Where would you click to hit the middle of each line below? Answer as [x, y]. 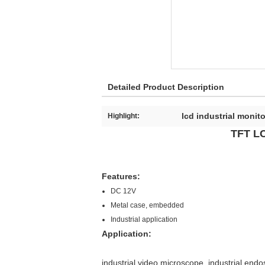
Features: [121, 176]
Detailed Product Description [166, 87]
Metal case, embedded [147, 205]
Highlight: [124, 116]
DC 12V [123, 191]
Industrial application [144, 219]
